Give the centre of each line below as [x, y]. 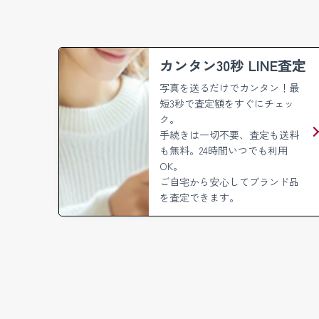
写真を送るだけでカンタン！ [224, 87]
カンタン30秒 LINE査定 [233, 65]
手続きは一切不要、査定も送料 [229, 134]
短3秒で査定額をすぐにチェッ [227, 103]
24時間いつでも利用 [244, 150]
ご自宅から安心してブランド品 [229, 181]
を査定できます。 [199, 197]
